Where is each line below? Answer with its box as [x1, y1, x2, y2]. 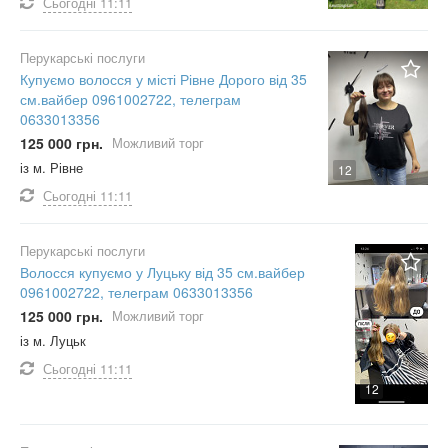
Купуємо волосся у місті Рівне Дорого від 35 [20, 69, 307, 90]
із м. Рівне [20, 158, 83, 178]
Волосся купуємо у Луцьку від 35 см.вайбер [20, 262, 305, 283]
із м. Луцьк [20, 331, 86, 351]
